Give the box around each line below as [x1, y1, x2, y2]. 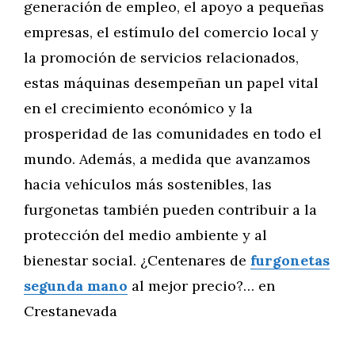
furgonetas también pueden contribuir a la [24, 200, 317, 219]
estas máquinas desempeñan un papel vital [24, 74, 319, 92]
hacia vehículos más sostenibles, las [24, 175, 272, 193]
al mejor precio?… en [128, 277, 275, 295]
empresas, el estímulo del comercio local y [24, 23, 319, 41]
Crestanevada [24, 302, 117, 320]
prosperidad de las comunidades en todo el [24, 124, 322, 143]
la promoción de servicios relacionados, [24, 48, 299, 67]
